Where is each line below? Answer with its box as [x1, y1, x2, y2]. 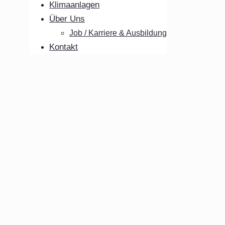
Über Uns [49, 14, 85, 24]
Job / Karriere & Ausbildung [69, 29, 167, 37]
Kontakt [49, 42, 78, 52]
